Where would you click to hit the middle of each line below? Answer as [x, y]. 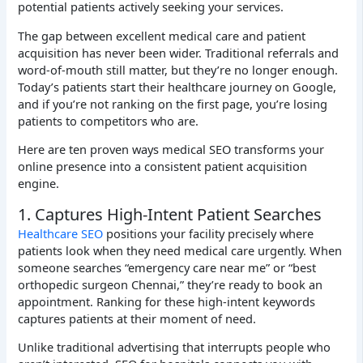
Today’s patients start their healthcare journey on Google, [177, 86]
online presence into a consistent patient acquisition [163, 167]
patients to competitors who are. [109, 120]
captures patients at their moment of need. [137, 318]
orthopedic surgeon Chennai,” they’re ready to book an [171, 284]
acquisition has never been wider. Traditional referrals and [179, 52]
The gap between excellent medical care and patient [162, 35]
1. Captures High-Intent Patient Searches [170, 214]
